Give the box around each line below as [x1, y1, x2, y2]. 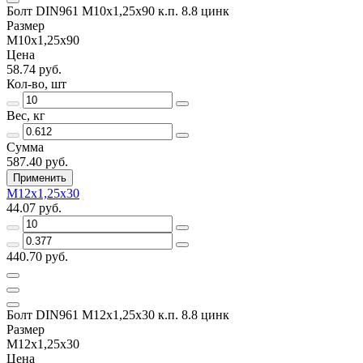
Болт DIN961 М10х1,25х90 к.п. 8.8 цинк [6, 3, 229, 18]
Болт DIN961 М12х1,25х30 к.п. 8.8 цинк [6, 307, 229, 322]
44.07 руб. [6, 200, 62, 215]
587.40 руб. [6, 154, 68, 169]
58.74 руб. [6, 62, 62, 76]
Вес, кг [6, 108, 45, 122]
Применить [13, 171, 66, 184]
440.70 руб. [6, 249, 68, 263]
